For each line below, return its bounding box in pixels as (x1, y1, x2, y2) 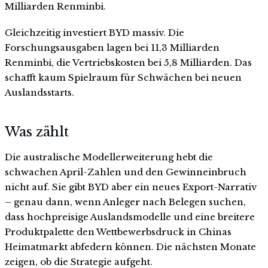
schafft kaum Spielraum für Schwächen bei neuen (5, 72, 242, 84)
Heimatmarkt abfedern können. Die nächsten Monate (5, 240, 256, 252)
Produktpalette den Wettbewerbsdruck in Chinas (5, 226, 232, 237)
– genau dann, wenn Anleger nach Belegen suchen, (5, 196, 246, 208)
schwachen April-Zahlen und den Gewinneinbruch (5, 166, 246, 178)
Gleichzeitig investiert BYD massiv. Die (5, 27, 184, 39)
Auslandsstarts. (5, 87, 74, 99)
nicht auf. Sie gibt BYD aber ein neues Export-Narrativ (5, 181, 257, 193)
